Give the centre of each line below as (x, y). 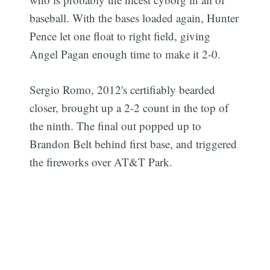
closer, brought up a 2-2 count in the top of (129, 107)
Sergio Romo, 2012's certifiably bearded (123, 89)
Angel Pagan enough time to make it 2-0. (125, 54)
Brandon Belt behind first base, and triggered (133, 143)
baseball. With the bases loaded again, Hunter (134, 18)
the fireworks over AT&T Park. (101, 162)
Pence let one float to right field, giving (120, 36)
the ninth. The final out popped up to (116, 125)
